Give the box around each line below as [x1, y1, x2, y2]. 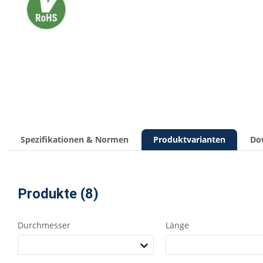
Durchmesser [18, 220, 70, 231]
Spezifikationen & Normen [21, 134, 129, 145]
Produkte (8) [18, 186, 99, 202]
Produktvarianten [153, 134, 225, 145]
